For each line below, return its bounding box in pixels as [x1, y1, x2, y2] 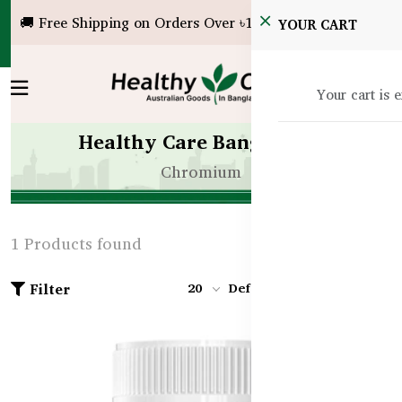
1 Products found [11, 229, 142, 257]
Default [229, 276, 273, 298]
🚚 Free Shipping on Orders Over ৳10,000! [20, 11, 293, 34]
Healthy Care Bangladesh [77, 125, 325, 158]
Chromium [161, 157, 241, 185]
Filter [30, 276, 70, 301]
